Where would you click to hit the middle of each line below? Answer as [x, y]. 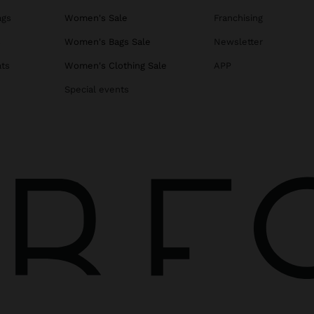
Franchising [238, 18]
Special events [97, 90]
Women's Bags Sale [108, 42]
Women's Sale [96, 18]
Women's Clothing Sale [116, 66]
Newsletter [238, 42]
